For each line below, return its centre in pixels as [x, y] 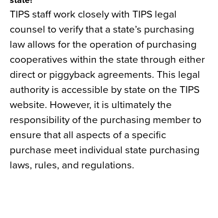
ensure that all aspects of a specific [88, 135]
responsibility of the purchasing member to [106, 120]
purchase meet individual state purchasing [105, 150]
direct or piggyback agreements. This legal [105, 75]
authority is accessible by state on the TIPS [105, 90]
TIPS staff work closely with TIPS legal [93, 14]
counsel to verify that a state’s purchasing [102, 29]
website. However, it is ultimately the [91, 105]
